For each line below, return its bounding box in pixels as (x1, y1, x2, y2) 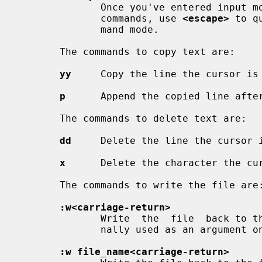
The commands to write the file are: (19, 179, 60, 191)
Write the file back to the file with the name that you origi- (19, 212, 101, 224)
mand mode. (19, 23, 101, 35)
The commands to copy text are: (19, 46, 60, 57)
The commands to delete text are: (19, 112, 60, 124)
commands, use (101, 12, 182, 24)
